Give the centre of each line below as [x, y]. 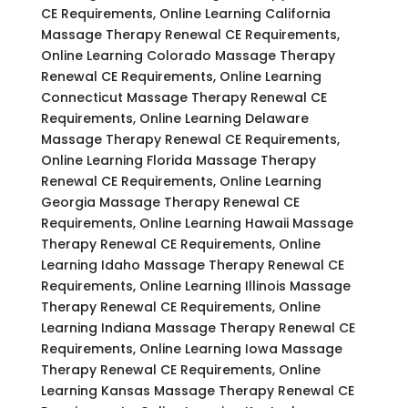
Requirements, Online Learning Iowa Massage [191, 348]
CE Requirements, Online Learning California [185, 13]
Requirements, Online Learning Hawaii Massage [197, 223]
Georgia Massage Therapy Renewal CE [170, 202]
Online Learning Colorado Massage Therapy [188, 55]
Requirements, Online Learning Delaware [174, 118]
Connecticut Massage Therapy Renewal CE [184, 97]
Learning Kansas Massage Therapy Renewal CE [197, 390]
